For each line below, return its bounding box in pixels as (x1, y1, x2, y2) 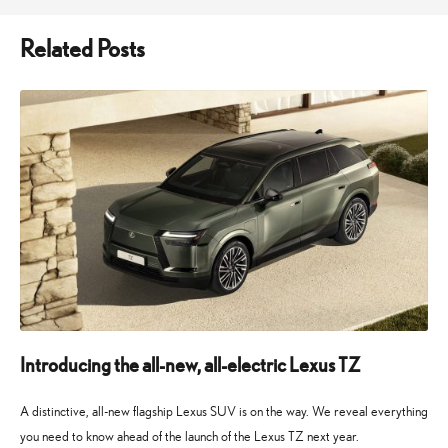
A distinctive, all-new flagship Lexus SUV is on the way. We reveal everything (20, 402, 428, 420)
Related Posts (20, 32, 145, 64)
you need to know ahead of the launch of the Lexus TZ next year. (20, 427, 359, 445)
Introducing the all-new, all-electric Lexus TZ (20, 351, 360, 378)
